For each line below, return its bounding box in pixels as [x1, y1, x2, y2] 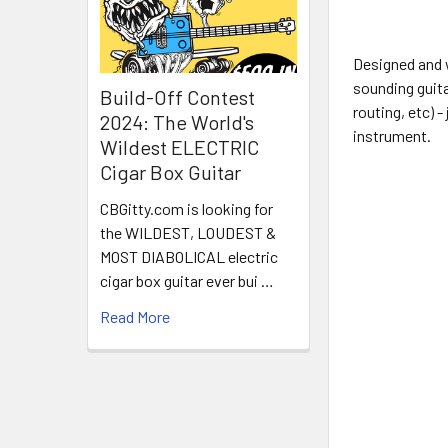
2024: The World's [100, 110, 254, 135]
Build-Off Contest [100, 85, 255, 110]
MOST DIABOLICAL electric [100, 247, 278, 267]
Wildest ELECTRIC [100, 135, 259, 160]
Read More [100, 307, 170, 327]
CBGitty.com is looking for [100, 199, 273, 219]
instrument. [353, 125, 432, 145]
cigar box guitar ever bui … [100, 271, 274, 291]
